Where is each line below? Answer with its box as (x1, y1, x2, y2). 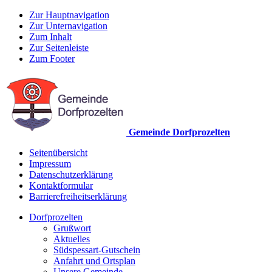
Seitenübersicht (29, 148, 87, 158)
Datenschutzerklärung (29, 169, 113, 180)
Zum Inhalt (29, 32, 72, 42)
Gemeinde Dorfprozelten (129, 127, 230, 137)
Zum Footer (29, 53, 75, 64)
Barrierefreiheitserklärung (29, 191, 127, 202)
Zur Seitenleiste (29, 42, 89, 53)
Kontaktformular (29, 180, 93, 191)
